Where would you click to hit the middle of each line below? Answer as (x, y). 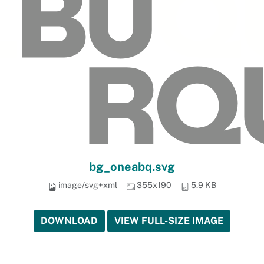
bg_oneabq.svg (132, 167)
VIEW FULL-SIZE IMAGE (169, 221)
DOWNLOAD (69, 221)
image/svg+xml (88, 185)
